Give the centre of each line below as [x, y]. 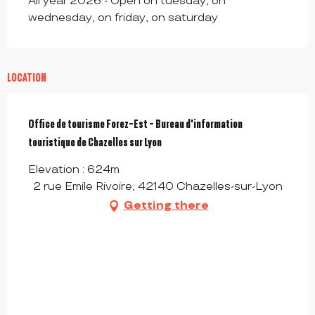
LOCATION [27, 78]
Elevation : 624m [74, 170]
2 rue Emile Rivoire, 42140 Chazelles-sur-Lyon [157, 187]
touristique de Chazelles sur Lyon [95, 142]
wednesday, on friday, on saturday [123, 18]
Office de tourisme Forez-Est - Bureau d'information [135, 124]
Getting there [166, 206]
